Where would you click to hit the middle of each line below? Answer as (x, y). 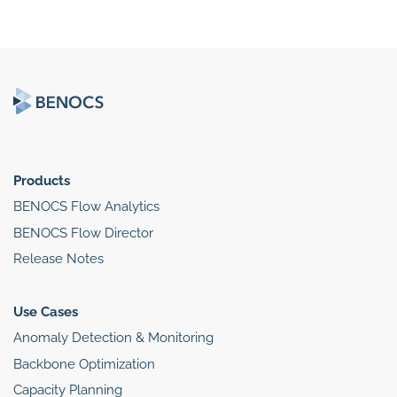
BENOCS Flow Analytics (86, 207)
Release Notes (58, 259)
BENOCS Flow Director (83, 233)
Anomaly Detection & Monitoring (113, 338)
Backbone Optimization (84, 364)
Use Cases (46, 311)
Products (42, 180)
